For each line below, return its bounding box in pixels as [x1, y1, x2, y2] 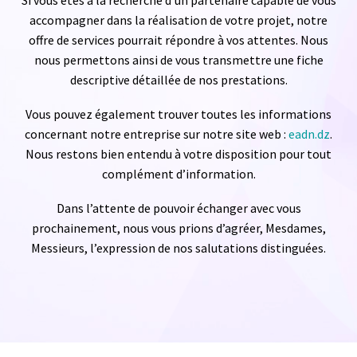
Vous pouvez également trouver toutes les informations [25, 105, 331, 122]
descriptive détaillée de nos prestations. [69, 72, 288, 88]
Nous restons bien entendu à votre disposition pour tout [25, 145, 331, 162]
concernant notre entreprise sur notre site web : [25, 125, 288, 142]
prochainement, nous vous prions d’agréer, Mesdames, [31, 219, 326, 236]
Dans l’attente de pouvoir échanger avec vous [56, 199, 301, 216]
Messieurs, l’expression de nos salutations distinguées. [31, 239, 326, 256]
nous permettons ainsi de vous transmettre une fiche [33, 52, 324, 69]
